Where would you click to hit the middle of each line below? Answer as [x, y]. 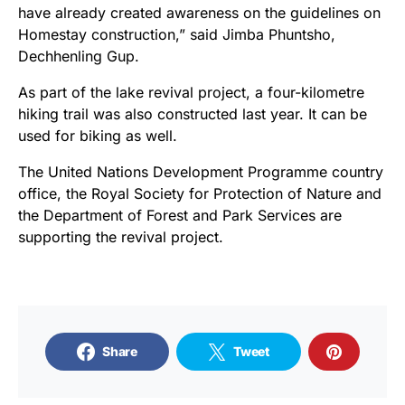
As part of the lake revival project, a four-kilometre [191, 92]
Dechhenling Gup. [79, 56]
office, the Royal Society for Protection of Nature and [200, 193]
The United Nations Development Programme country [201, 172]
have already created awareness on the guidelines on [199, 13]
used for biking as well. [98, 136]
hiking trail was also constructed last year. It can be [193, 114]
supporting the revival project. [121, 237]
